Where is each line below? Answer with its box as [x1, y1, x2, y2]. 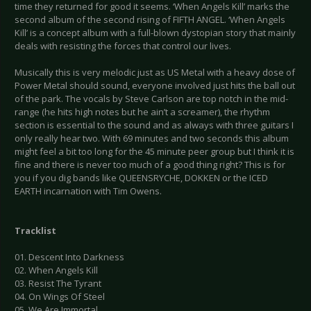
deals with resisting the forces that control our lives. [15, 40, 231, 53]
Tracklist [15, 224, 56, 237]
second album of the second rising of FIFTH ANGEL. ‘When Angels [15, 13, 285, 26]
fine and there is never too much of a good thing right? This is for [15, 158, 285, 171]
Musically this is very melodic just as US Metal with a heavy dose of [15, 66, 295, 79]
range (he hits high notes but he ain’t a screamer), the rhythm [15, 106, 270, 119]
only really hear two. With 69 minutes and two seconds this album [15, 132, 289, 145]
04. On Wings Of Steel [15, 290, 105, 303]
